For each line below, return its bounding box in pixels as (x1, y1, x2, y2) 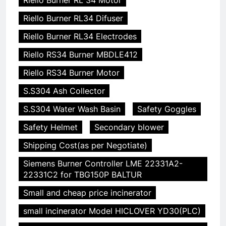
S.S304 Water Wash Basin (23, 103, 121, 114)
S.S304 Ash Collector (23, 85, 105, 96)
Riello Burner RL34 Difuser (23, 13, 123, 23)
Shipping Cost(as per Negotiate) (23, 140, 147, 150)
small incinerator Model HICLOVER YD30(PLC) (23, 205, 201, 216)
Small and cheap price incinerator (23, 187, 151, 198)
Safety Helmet (23, 122, 78, 132)
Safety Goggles (137, 103, 196, 114)
